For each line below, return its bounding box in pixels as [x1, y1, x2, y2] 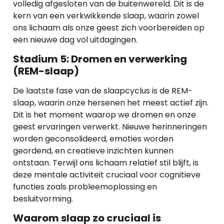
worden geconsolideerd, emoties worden [13, 133, 173, 144]
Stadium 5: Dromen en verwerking [13, 52, 187, 66]
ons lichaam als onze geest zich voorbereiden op [13, 21, 204, 33]
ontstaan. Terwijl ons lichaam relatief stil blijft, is [13, 157, 198, 168]
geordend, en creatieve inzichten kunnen [13, 145, 173, 156]
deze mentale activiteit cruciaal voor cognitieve [13, 169, 200, 180]
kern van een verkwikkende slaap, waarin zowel [13, 9, 199, 21]
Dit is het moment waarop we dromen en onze [13, 109, 196, 120]
